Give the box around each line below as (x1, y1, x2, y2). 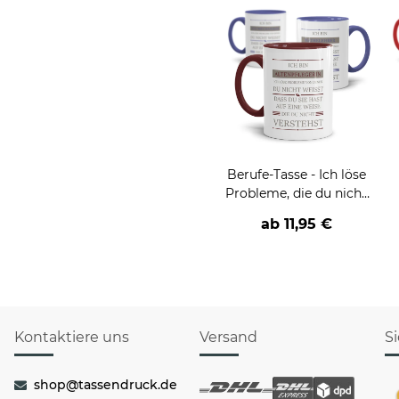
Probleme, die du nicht (225, 185, 368, 202)
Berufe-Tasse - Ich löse (226, 167, 366, 183)
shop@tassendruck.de (33, 377, 177, 394)
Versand (199, 329, 257, 346)
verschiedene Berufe (232, 223, 361, 240)
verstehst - (263, 204, 330, 221)
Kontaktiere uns (13, 329, 129, 346)
